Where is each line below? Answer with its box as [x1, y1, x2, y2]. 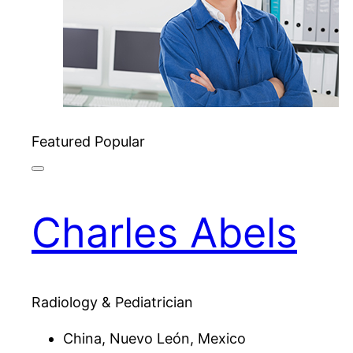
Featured [32, 132, 95, 150]
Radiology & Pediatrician [32, 293, 193, 310]
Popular [95, 132, 145, 150]
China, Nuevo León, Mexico [63, 329, 246, 347]
